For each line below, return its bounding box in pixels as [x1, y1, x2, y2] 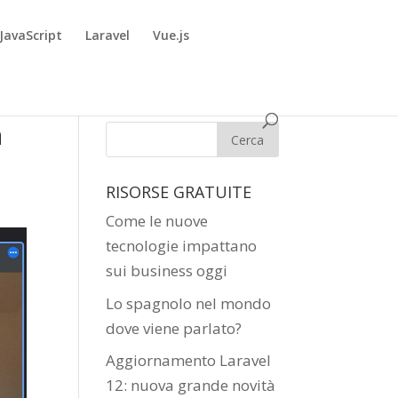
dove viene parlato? [106, 317, 243, 338]
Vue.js [153, 27, 190, 44]
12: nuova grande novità [106, 375, 276, 395]
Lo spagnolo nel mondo [106, 292, 272, 314]
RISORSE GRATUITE [106, 181, 252, 203]
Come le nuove [106, 211, 209, 231]
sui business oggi [106, 260, 228, 281]
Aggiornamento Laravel [106, 350, 272, 370]
